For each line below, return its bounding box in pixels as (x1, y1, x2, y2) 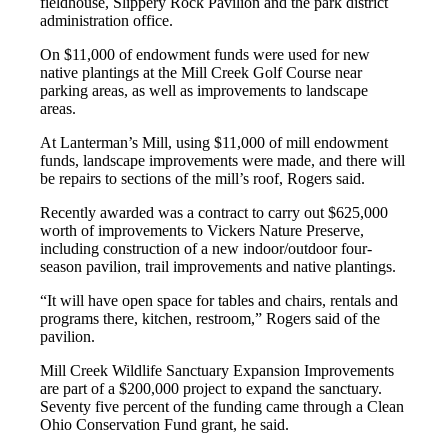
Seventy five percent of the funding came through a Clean (40, 398, 405, 416)
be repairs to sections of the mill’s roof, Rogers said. (40, 170, 366, 188)
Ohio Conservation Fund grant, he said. (40, 416, 290, 434)
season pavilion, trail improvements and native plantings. (40, 258, 397, 276)
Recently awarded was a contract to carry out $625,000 (40, 204, 389, 222)
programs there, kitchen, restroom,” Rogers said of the (40, 310, 381, 328)
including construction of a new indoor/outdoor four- (40, 240, 373, 258)
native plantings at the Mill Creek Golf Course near (40, 64, 363, 82)
